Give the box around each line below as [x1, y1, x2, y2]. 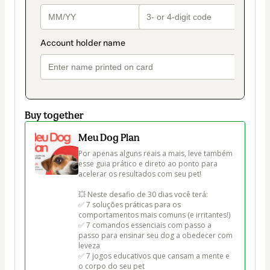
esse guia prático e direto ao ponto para [78, 159, 219, 169]
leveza [78, 240, 100, 251]
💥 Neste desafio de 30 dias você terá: [78, 189, 208, 200]
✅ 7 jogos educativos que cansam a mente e [78, 251, 231, 262]
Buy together [25, 109, 84, 122]
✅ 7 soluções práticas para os [78, 199, 183, 210]
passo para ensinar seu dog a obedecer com [78, 230, 234, 241]
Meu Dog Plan [78, 131, 140, 144]
